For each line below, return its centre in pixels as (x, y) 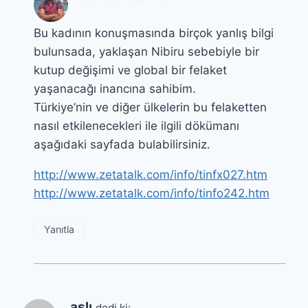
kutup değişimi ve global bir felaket (130, 70)
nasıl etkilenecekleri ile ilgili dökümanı (136, 125)
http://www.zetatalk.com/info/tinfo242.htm (152, 193)
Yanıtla (59, 229)
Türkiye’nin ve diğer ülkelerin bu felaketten (150, 107)
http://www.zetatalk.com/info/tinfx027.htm (151, 174)
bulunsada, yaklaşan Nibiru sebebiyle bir (146, 51)
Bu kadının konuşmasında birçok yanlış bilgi (154, 33)
